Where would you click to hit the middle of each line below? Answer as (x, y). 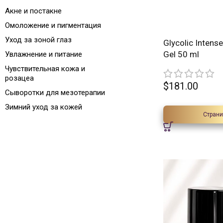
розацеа (19, 78)
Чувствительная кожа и (45, 69)
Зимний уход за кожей (44, 107)
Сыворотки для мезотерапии (55, 93)
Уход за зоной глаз (38, 40)
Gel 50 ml (181, 54)
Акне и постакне (33, 11)
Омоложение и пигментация (53, 25)
